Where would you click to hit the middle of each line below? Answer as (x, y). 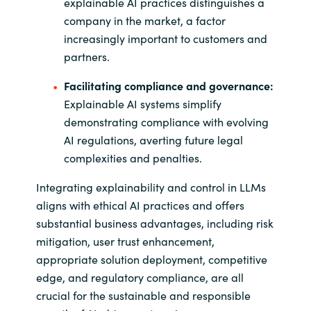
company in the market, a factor (144, 20)
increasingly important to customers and (165, 39)
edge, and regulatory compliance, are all (140, 277)
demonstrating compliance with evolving (166, 122)
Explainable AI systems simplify (142, 104)
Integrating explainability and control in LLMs (151, 187)
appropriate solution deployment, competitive (151, 259)
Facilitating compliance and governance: (168, 86)
